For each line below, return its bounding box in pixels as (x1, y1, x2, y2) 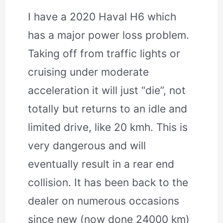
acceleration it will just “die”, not (28, 84, 186, 97)
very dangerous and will (28, 139, 146, 152)
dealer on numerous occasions (28, 194, 180, 207)
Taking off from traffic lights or (28, 47, 181, 60)
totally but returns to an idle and (28, 102, 188, 115)
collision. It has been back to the (28, 176, 189, 189)
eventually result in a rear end (28, 157, 175, 170)
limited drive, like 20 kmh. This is (28, 120, 188, 133)
